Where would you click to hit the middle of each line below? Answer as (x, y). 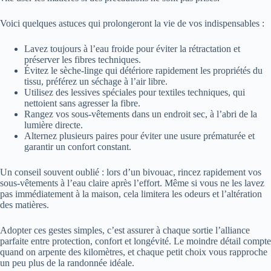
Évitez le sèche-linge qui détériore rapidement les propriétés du (143, 71)
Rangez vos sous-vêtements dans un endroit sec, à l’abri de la (141, 114)
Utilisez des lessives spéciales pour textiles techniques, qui (135, 93)
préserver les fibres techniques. (83, 60)
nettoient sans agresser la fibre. (82, 103)
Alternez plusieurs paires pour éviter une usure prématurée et (139, 136)
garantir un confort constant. (78, 147)
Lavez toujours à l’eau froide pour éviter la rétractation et (132, 49)
